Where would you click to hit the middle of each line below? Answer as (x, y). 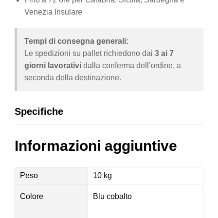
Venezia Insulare (53, 12)
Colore (32, 196)
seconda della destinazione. (73, 77)
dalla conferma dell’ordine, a (131, 65)
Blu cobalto (112, 196)
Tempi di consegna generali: (76, 41)
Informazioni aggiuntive (96, 145)
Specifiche (39, 111)
